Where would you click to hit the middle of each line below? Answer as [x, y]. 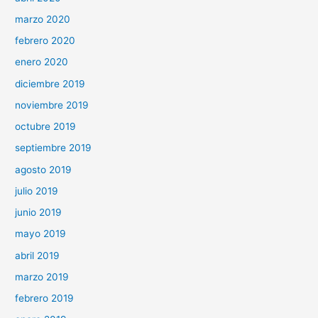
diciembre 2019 [50, 83]
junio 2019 [39, 213]
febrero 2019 [45, 298]
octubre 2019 [46, 127]
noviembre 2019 [52, 105]
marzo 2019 [42, 276]
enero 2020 [42, 62]
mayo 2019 [41, 234]
